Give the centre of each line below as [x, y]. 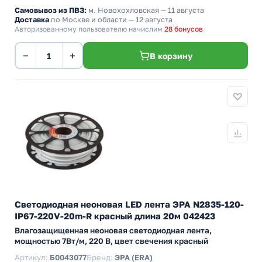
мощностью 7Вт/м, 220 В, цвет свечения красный [111, 241]
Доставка [32, 20]
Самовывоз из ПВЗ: [51, 10]
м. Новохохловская [124, 10]
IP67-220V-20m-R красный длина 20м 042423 [115, 216]
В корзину [171, 56]
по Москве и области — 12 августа [111, 20]
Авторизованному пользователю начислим [89, 29]
